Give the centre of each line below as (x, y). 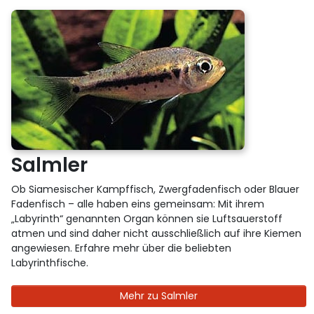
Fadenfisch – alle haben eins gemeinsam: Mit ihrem (138, 204)
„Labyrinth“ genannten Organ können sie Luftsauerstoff (147, 218)
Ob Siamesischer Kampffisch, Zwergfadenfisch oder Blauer (156, 189)
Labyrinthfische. (50, 262)
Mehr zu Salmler (159, 295)
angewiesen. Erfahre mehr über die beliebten (122, 248)
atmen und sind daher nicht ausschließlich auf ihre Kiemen (157, 233)
